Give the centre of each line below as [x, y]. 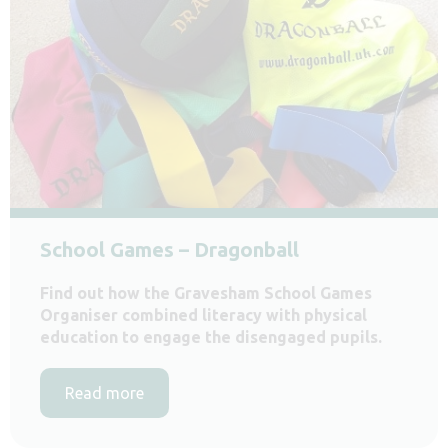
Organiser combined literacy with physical [203, 314]
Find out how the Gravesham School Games [206, 292]
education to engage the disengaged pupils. [211, 336]
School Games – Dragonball [169, 249]
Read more [104, 392]
